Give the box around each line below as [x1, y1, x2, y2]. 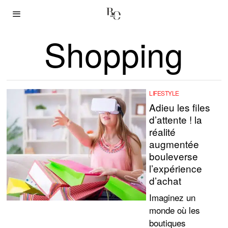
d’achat [149, 174, 182, 187]
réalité [149, 125, 176, 138]
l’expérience [149, 161, 203, 175]
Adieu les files [149, 100, 211, 114]
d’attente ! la [149, 112, 203, 126]
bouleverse [149, 149, 198, 163]
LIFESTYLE [149, 89, 179, 97]
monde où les [149, 204, 201, 216]
